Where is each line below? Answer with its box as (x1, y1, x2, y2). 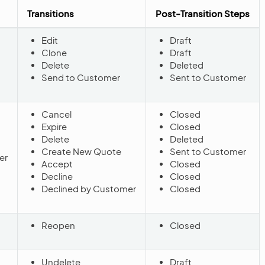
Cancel (41, 108, 72, 119)
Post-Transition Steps (156, 7, 250, 19)
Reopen (41, 219, 75, 231)
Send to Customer (41, 71, 120, 83)
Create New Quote (41, 145, 121, 157)
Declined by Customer (41, 182, 136, 194)
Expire (41, 120, 67, 132)
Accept (41, 157, 73, 169)
